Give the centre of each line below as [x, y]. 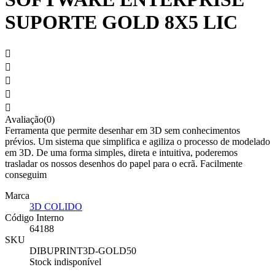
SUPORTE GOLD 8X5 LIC [121, 22]
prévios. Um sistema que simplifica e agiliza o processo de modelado [137, 142]
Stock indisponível [65, 262]
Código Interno [34, 218]
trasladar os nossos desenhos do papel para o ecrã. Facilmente [124, 164]
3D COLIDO [56, 207]
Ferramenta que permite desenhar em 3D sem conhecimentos [122, 131]
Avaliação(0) [30, 120]
